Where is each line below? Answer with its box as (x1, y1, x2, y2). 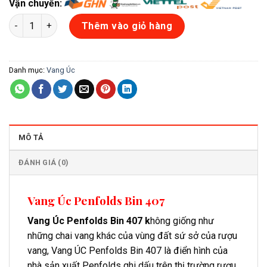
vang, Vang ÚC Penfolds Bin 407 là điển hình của (27, 244, 228, 256)
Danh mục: (9, 65, 46, 74)
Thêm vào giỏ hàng (81, 20, 173, 32)
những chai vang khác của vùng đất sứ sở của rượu (27, 229, 237, 241)
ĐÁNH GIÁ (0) (18, 158, 69, 167)
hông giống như (150, 215, 214, 226)
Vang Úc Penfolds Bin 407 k (27, 215, 150, 226)
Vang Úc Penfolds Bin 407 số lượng (8, 15, 153, 26)
